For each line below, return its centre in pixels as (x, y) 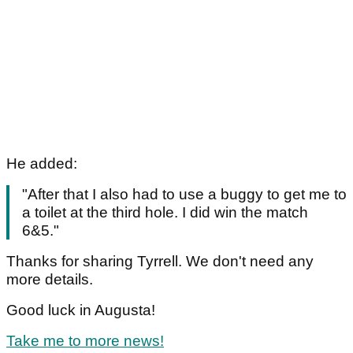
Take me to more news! (85, 341)
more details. (52, 280)
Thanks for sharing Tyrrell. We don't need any (160, 262)
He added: (42, 164)
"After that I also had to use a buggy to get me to (184, 195)
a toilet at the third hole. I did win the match (165, 213)
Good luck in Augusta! (81, 310)
